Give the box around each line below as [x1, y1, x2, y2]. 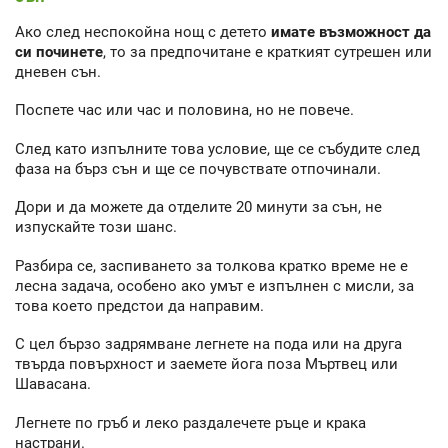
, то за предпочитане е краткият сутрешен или [103, 42, 432, 61]
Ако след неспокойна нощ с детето [15, 22, 271, 41]
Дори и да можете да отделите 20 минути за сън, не [15, 198, 382, 217]
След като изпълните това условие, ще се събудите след [15, 139, 420, 158]
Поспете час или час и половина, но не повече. [15, 101, 354, 120]
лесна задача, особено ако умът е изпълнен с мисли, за [15, 276, 414, 295]
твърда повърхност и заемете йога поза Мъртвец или [15, 355, 398, 374]
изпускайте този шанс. [15, 218, 177, 237]
